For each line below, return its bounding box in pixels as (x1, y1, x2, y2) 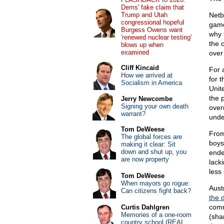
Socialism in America (120, 79, 182, 86)
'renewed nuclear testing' (120, 33, 191, 41)
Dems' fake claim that (120, 3, 184, 11)
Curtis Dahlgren (120, 203, 169, 211)
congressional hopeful (120, 18, 184, 26)
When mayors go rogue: (120, 179, 190, 187)
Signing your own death (120, 102, 188, 110)
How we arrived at (120, 71, 172, 79)
